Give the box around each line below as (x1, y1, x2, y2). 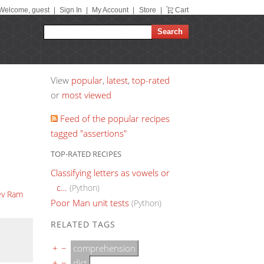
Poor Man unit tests (51, 196, 129, 209)
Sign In (59, 6, 82, 14)
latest (107, 74, 128, 86)
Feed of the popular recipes (58, 113, 170, 124)
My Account (92, 6, 129, 14)
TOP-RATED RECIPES (51, 148, 121, 159)
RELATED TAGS (51, 218, 115, 230)
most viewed (62, 89, 111, 101)
